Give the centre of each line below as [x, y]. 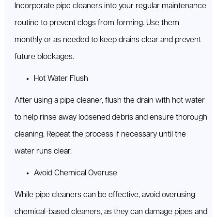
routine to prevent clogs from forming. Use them [97, 23]
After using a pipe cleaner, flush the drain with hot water [110, 101]
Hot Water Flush [61, 79]
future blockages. [44, 57]
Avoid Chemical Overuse [76, 173]
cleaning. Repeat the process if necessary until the [100, 135]
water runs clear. [43, 152]
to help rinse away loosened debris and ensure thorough [111, 118]
